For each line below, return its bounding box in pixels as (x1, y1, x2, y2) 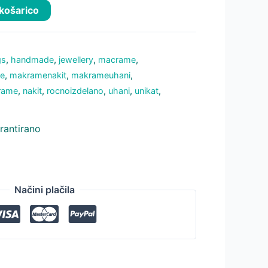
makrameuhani (71, 69, 131, 80)
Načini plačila (14, 184, 75, 196)
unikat (135, 85, 159, 96)
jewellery (59, 54, 94, 65)
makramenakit (10, 69, 67, 80)
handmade (11, 54, 54, 65)
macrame (98, 54, 136, 65)
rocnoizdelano (47, 85, 104, 96)
